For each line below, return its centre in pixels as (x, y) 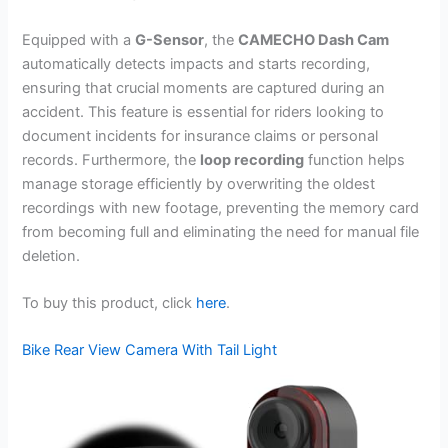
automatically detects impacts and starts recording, (196, 63)
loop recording (252, 159)
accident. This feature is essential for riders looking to (203, 111)
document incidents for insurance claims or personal (200, 135)
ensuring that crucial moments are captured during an (204, 87)
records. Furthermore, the (111, 159)
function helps (355, 159)
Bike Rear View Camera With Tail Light (150, 350)
